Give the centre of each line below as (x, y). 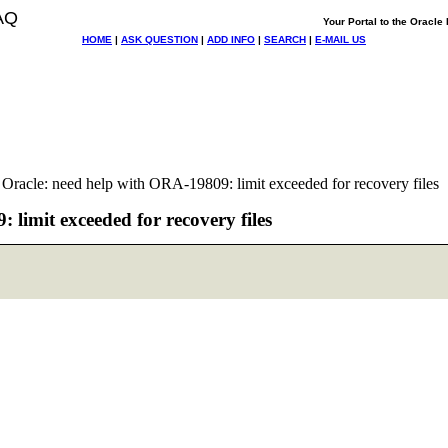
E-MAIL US (340, 39)
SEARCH (285, 39)
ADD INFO (231, 39)
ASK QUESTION (159, 39)
